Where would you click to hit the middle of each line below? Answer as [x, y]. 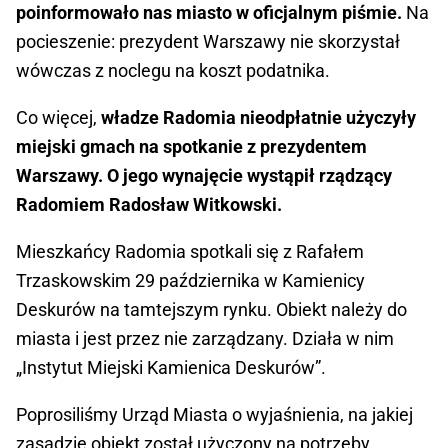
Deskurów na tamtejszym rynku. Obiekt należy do [211, 310]
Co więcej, [58, 118]
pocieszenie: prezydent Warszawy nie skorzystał [208, 42]
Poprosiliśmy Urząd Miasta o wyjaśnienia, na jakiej [214, 415]
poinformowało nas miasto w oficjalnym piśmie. [211, 13]
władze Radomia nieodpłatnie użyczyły [258, 118]
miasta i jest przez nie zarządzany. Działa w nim [205, 339]
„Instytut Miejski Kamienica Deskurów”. [171, 368]
